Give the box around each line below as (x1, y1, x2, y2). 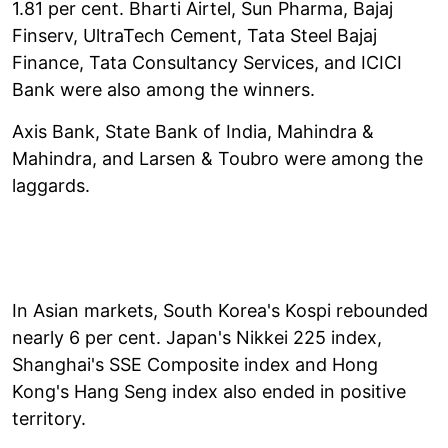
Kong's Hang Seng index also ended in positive (12, 380, 406, 402)
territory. (12, 407, 86, 429)
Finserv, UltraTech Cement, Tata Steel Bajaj (12, 24, 377, 46)
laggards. (12, 174, 90, 196)
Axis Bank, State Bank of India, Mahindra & (12, 120, 374, 142)
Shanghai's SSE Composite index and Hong (12, 353, 378, 375)
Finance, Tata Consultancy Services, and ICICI (12, 51, 402, 73)
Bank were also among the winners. (12, 78, 315, 100)
